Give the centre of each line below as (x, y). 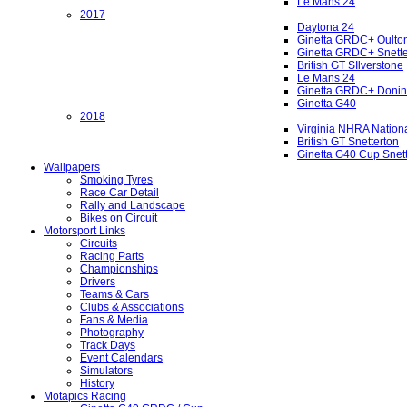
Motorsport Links (84, 231)
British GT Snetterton (348, 142)
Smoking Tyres (116, 180)
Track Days (108, 346)
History (97, 384)
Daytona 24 (326, 28)
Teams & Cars (114, 295)
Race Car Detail (119, 193)
